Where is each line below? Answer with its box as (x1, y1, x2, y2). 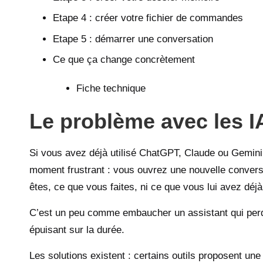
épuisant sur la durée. (29, 224, 124, 236)
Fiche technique (76, 83, 146, 95)
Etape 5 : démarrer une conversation (53, 33, 213, 45)
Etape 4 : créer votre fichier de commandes (53, 12, 243, 24)
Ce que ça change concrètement (53, 54, 195, 66)
